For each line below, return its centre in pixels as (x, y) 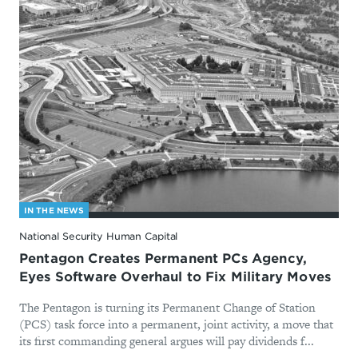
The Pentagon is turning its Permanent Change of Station (167, 308)
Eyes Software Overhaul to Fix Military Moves (175, 277)
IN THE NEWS (54, 211)
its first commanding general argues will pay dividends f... (167, 341)
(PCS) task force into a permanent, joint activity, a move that (176, 324)
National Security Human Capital (99, 237)
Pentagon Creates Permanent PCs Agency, (163, 259)
